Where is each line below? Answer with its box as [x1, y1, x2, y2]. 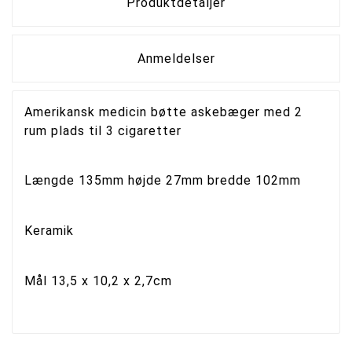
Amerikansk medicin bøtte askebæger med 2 [24, 104, 302, 119]
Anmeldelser [137, 50, 215, 66]
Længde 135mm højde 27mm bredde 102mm [24, 173, 301, 189]
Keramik [24, 222, 78, 238]
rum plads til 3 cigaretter [24, 123, 185, 138]
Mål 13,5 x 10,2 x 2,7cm [24, 273, 172, 288]
